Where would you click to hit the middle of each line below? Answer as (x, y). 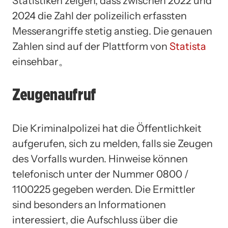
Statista (188, 46)
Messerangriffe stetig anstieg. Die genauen (112, 31)
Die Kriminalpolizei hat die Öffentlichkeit (107, 128)
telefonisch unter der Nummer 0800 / (101, 174)
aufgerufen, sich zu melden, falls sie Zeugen (112, 143)
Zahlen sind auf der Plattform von (91, 46)
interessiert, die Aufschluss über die (95, 220)
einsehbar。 (40, 61)
